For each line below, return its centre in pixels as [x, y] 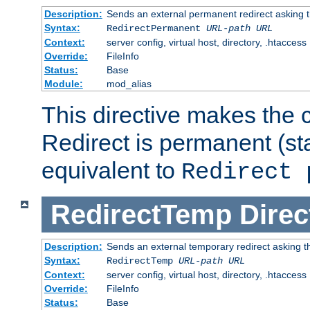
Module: [63, 83]
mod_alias [129, 83]
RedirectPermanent [156, 28]
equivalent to [111, 170]
